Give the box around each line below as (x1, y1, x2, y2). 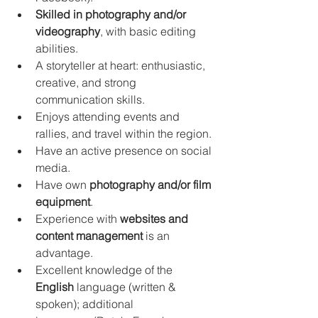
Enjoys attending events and (35, 109, 182, 124)
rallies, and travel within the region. (35, 126, 212, 141)
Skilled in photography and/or (35, 6, 189, 21)
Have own (35, 177, 89, 192)
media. (35, 160, 70, 175)
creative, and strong (35, 75, 139, 89)
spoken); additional (35, 296, 136, 311)
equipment (35, 194, 90, 209)
